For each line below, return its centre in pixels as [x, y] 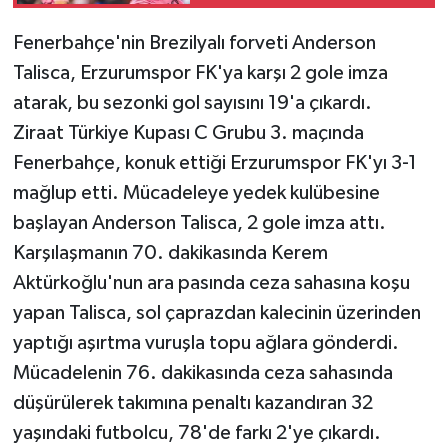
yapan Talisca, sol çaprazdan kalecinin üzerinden [216, 312]
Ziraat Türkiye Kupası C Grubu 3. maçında [188, 132]
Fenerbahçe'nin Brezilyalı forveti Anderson [194, 42]
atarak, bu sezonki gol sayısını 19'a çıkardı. [192, 102]
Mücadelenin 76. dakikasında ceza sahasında [202, 372]
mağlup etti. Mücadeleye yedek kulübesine [196, 192]
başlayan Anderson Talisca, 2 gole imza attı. [199, 222]
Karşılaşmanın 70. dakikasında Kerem [170, 252]
